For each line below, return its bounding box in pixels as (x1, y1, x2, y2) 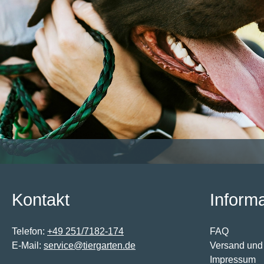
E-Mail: (12, 240, 44, 251)
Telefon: (12, 226, 47, 237)
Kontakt (12, 190, 70, 210)
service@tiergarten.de (44, 240, 136, 251)
